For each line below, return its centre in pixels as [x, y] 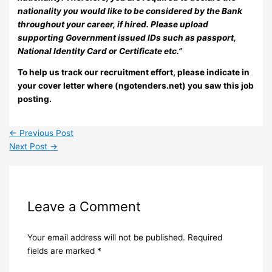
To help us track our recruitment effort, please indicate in [134, 73]
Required [205, 237]
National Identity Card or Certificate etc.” [100, 51]
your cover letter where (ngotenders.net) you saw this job [136, 86]
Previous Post [46, 133]
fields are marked [62, 250]
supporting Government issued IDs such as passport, [127, 37]
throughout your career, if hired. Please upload [113, 24]
